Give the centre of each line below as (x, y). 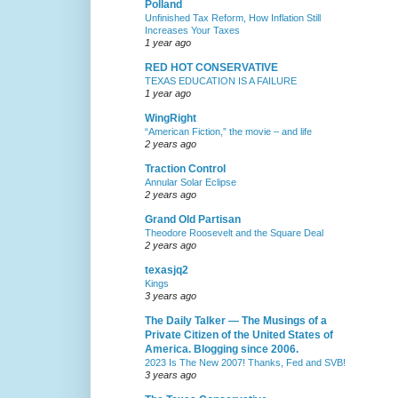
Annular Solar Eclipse (191, 183)
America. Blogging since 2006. (222, 350)
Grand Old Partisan (193, 220)
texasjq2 (167, 271)
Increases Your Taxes (192, 31)
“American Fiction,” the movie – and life (228, 132)
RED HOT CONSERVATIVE (211, 68)
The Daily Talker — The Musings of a (236, 321)
